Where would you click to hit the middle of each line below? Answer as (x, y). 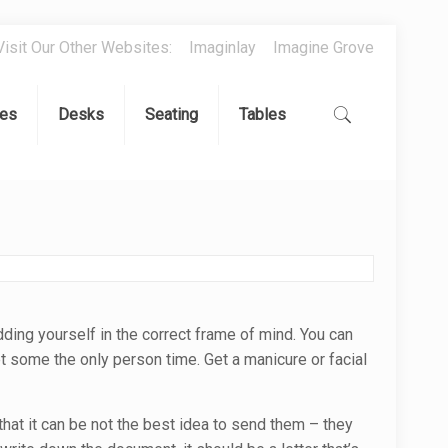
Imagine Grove (323, 47)
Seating (171, 114)
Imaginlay (222, 47)
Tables (262, 114)
